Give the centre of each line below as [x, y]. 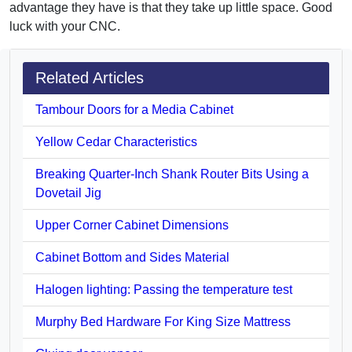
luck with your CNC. [65, 26]
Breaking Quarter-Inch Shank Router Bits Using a [172, 174]
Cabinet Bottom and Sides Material [132, 257]
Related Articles [90, 77]
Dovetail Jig [68, 192]
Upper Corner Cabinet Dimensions [132, 225]
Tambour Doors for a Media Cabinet [134, 109]
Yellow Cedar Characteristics [116, 141]
